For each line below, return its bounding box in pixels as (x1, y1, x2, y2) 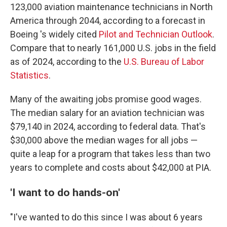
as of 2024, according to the (10, 56, 124, 67)
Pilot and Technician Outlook (99, 28, 212, 40)
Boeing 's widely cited (10, 28, 99, 40)
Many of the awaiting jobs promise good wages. (10, 93, 202, 104)
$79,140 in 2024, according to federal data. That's (10, 121, 206, 132)
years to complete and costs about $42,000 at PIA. (10, 162, 211, 173)
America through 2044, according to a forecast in (10, 15, 205, 26)
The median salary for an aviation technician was (10, 107, 205, 118)
